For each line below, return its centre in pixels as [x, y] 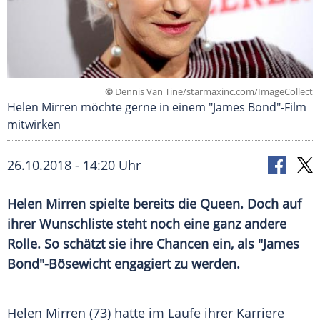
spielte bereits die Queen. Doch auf [194, 204]
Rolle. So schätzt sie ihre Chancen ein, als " [135, 244]
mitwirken [34, 125]
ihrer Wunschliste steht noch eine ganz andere [147, 224]
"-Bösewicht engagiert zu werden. [140, 264]
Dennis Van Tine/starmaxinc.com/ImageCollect [213, 92]
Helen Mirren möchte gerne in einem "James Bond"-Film [157, 107]
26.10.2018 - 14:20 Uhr [74, 165]
